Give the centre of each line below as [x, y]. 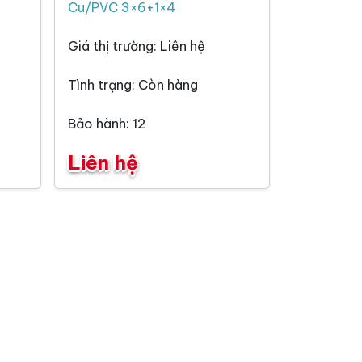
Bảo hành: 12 [107, 124]
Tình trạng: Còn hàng [133, 85]
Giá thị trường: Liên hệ [137, 46]
